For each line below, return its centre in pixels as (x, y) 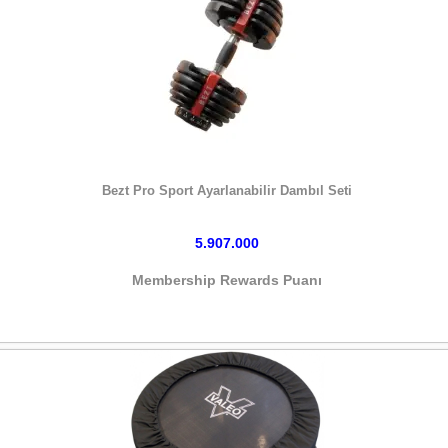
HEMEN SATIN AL (227, 172)
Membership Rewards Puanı (227, 279)
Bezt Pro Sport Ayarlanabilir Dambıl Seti (227, 190)
